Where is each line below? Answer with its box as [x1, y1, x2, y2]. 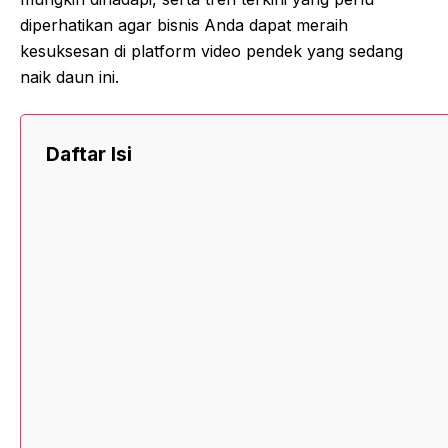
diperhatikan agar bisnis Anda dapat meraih [20, 14, 348, 35]
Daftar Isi [46, 142, 132, 167]
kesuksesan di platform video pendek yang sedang [20, 40, 403, 61]
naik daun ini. [20, 66, 119, 87]
